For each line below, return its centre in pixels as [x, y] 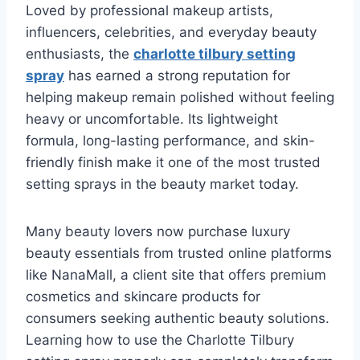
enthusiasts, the [80, 54]
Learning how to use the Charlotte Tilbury [160, 340]
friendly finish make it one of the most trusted [173, 163]
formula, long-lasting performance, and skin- [170, 141]
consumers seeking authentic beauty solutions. [178, 319]
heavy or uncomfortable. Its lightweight [152, 119]
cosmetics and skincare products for [143, 297]
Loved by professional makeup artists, [149, 11]
